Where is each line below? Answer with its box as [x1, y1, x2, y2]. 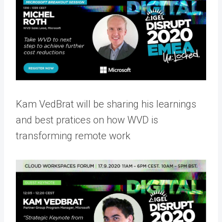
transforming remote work [16, 129, 130, 142]
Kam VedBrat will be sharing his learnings [16, 98, 196, 110]
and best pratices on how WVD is [16, 113, 158, 126]
